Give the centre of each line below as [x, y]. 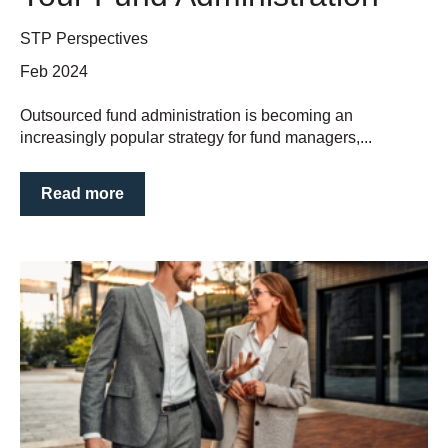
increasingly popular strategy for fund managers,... [196, 138]
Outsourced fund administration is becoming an [186, 116]
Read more [82, 193]
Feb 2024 [54, 72]
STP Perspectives [84, 38]
